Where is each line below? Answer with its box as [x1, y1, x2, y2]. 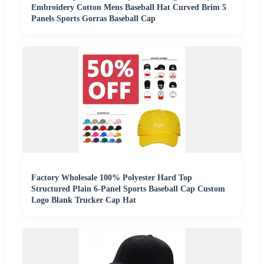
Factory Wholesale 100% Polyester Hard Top [31, 173, 192, 183]
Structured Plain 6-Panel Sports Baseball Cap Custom [31, 184, 225, 194]
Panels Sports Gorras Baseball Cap [31, 14, 156, 24]
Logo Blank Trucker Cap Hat [31, 196, 136, 205]
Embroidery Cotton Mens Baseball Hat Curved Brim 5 [31, 3, 226, 12]
